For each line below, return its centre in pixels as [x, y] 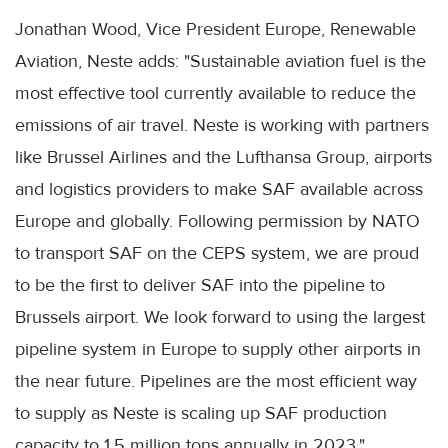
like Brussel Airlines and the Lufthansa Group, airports [223, 156]
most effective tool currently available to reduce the [215, 92]
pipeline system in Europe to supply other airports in [218, 348]
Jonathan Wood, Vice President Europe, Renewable [215, 28]
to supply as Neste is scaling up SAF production [201, 412]
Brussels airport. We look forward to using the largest [220, 316]
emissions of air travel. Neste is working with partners [222, 124]
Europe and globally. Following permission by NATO [217, 220]
